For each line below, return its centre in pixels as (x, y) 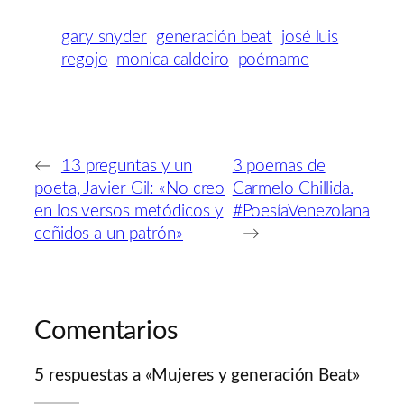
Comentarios (106, 331)
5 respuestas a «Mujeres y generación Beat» (197, 376)
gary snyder (104, 38)
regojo (85, 60)
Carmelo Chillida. (293, 188)
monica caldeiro (173, 60)
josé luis (310, 38)
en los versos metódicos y (129, 211)
